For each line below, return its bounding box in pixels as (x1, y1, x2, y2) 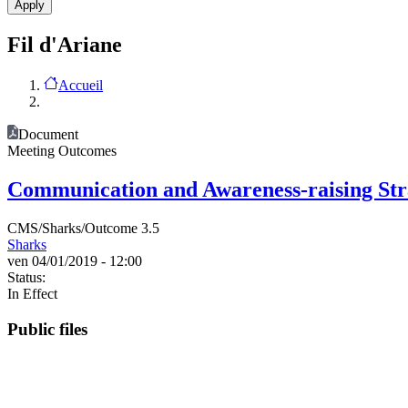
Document (18, 126, 78, 142)
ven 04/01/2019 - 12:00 (7, 252, 142, 269)
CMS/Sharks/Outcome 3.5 (7, 219, 159, 236)
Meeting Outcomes (7, 142, 117, 158)
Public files (7, 319, 87, 339)
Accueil (58, 76, 103, 93)
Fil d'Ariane (7, 33, 122, 57)
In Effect (7, 285, 57, 301)
